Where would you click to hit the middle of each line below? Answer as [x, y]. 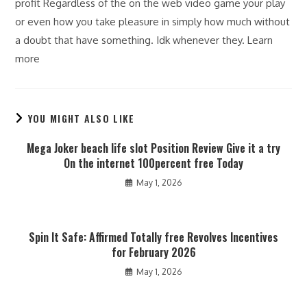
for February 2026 [153, 252]
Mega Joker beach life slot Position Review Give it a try [153, 148]
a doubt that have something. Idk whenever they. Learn [144, 40]
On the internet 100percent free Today [153, 163]
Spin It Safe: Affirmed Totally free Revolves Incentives [153, 237]
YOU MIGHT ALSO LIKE [81, 118]
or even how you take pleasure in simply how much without [153, 22]
